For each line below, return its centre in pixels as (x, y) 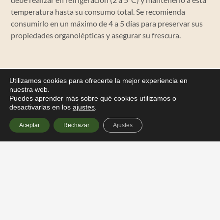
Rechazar (76, 125)
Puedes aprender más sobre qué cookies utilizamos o (93, 98)
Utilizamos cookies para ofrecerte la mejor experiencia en (98, 81)
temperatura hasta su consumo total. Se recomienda (98, 12)
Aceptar (29, 125)
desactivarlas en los (41, 107)
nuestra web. (29, 89)
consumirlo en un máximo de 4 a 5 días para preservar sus (107, 24)
